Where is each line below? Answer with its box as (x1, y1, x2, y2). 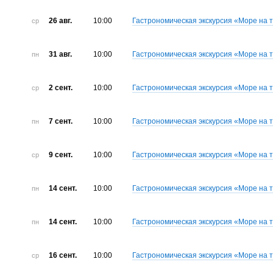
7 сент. (48, 117, 73, 126)
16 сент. (48, 251, 77, 260)
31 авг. (48, 50, 72, 59)
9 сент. (48, 151, 73, 160)
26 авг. (48, 16, 72, 26)
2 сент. (48, 83, 73, 93)
